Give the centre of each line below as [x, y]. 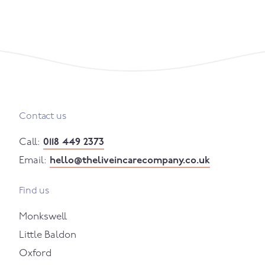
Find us [34, 191]
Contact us [43, 116]
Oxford [35, 253]
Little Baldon [48, 235]
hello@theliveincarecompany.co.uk [130, 160]
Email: [33, 160]
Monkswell [43, 216]
